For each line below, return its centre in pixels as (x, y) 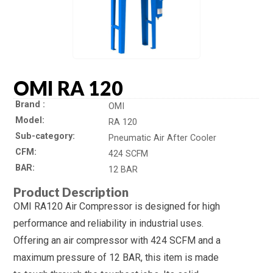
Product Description (71, 192)
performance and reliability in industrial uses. (109, 224)
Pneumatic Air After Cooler (163, 138)
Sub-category (44, 136)
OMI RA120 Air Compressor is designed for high (117, 207)
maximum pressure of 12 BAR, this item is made (116, 258)
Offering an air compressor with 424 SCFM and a (117, 241)
